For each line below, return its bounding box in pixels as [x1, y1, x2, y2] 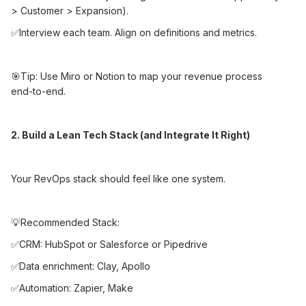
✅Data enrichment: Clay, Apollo [11, 260, 150, 272]
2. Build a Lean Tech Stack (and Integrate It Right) [11, 129, 250, 141]
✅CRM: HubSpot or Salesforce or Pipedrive [11, 238, 208, 250]
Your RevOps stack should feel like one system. [11, 173, 225, 184]
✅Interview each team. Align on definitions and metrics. [11, 27, 257, 38]
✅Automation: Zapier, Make [11, 282, 133, 294]
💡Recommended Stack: [11, 217, 120, 228]
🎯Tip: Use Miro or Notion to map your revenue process [11, 70, 262, 82]
